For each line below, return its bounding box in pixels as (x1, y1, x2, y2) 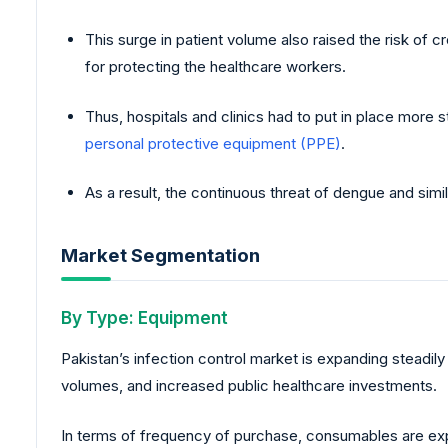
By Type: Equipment (61, 307, 228, 329)
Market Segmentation (61, 243, 260, 267)
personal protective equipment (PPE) (85, 133, 341, 153)
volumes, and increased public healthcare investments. (61, 376, 437, 396)
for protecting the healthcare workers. (85, 57, 346, 77)
